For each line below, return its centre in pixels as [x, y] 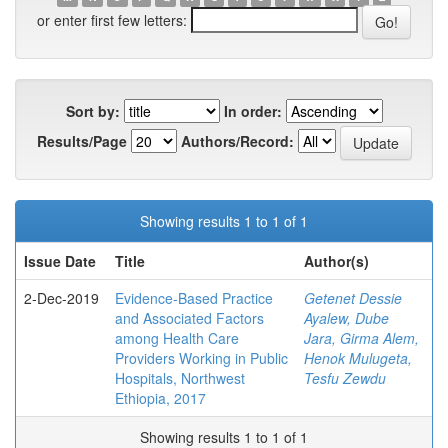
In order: [252, 111]
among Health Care [177, 338]
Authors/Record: [237, 140]
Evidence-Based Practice [194, 298]
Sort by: [92, 111]
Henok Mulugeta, [358, 358]
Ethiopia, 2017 [160, 398]
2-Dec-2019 [61, 298]
